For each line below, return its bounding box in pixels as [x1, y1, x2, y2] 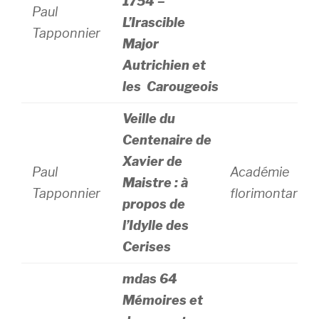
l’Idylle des [122, 218, 192, 233]
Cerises [122, 239, 172, 254]
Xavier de [122, 154, 183, 169]
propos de [122, 197, 186, 211]
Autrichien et [122, 58, 206, 73]
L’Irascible [122, 15, 186, 30]
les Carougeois [122, 79, 219, 94]
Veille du [122, 111, 176, 126]
